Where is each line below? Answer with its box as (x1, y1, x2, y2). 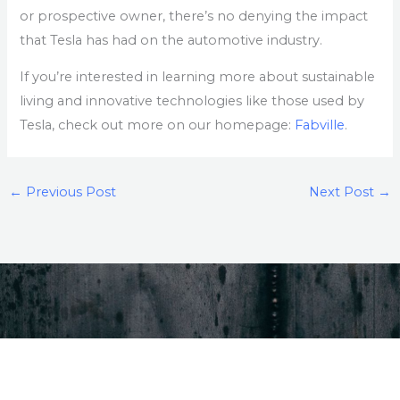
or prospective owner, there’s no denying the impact (20, 7, 369, 24)
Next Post (309, 184, 379, 201)
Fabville (295, 117, 346, 134)
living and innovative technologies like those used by (20, 93, 365, 110)
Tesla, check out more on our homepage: (20, 117, 296, 134)
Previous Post (21, 184, 116, 201)
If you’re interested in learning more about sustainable (20, 69, 376, 86)
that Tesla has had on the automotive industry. (20, 31, 323, 48)
